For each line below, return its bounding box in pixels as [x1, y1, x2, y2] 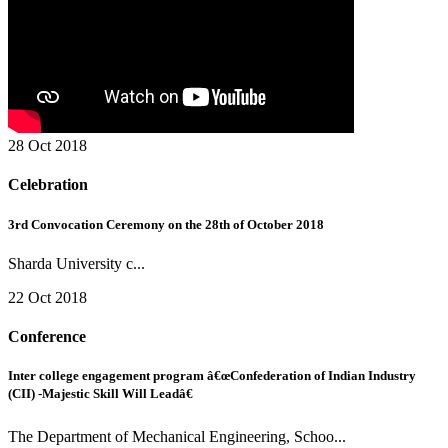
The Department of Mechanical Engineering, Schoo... [8, 428, 346, 446]
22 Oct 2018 [8, 288, 87, 306]
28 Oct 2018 [8, 137, 87, 155]
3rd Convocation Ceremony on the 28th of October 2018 [8, 216, 324, 232]
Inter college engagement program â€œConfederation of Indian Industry [8, 368, 416, 384]
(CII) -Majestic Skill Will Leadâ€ [8, 386, 193, 402]
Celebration [8, 176, 88, 194]
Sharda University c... [8, 254, 145, 272]
